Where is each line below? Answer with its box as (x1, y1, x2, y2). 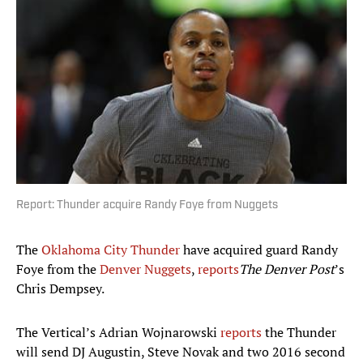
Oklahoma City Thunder (41, 241, 180, 259)
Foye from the (16, 260, 100, 279)
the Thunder (262, 323, 336, 342)
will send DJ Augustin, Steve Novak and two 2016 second (16, 343, 345, 361)
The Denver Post (239, 260, 335, 279)
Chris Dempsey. (16, 280, 105, 298)
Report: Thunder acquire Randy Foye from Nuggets (16, 199, 278, 212)
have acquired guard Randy (180, 241, 338, 259)
